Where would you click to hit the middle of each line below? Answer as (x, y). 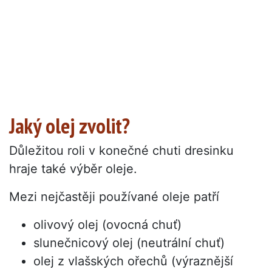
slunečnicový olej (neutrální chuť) (129, 243)
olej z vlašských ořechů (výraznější (133, 261)
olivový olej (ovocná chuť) (107, 225)
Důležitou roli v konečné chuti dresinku (121, 151)
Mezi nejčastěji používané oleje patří (114, 197)
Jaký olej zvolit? (70, 126)
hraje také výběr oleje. (73, 169)
